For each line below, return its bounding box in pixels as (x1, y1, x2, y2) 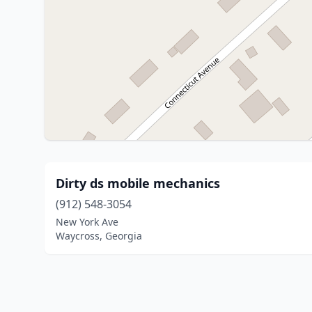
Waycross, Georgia (56, 229, 142, 242)
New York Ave (56, 215, 118, 228)
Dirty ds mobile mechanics (56, 175, 220, 192)
